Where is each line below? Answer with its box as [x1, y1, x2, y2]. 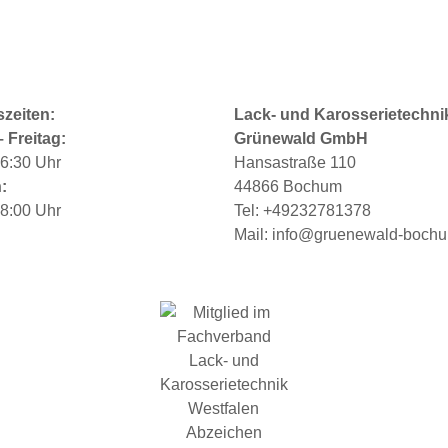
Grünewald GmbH [234, 130, 368, 147]
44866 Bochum [234, 178, 342, 195]
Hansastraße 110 [234, 154, 356, 171]
